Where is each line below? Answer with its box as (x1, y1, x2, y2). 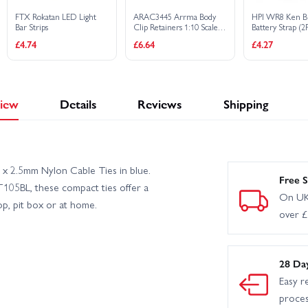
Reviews (137, 95, 182, 113)
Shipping (223, 95, 268, 113)
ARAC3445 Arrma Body (133, 10, 217, 23)
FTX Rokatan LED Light (15, 10, 97, 23)
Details (59, 95, 97, 113)
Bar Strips (15, 21, 49, 34)
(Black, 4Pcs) (133, 31, 175, 44)
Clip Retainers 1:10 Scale (133, 21, 219, 34)
